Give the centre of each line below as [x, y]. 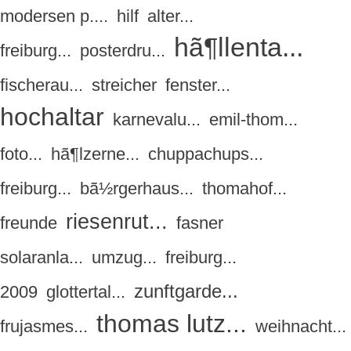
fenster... [198, 85]
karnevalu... [157, 120]
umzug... [124, 258]
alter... [170, 16]
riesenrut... [117, 222]
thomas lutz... [172, 324]
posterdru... [123, 51]
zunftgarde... [186, 291]
